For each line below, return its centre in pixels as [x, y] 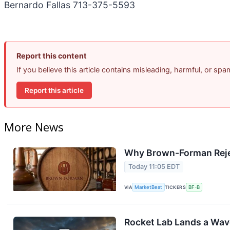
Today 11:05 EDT [154, 167]
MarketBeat [149, 187]
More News [34, 127]
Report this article [54, 90]
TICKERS [176, 187]
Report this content [52, 56]
